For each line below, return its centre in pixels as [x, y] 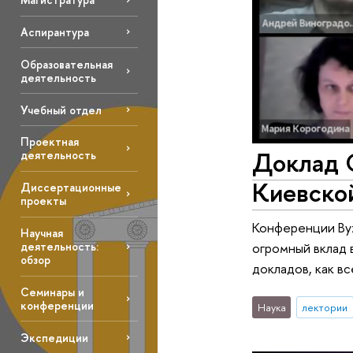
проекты [43, 201]
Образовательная [66, 64]
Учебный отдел [61, 110]
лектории [325, 307]
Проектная [49, 142]
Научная [41, 233]
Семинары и [52, 292]
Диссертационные [71, 188]
